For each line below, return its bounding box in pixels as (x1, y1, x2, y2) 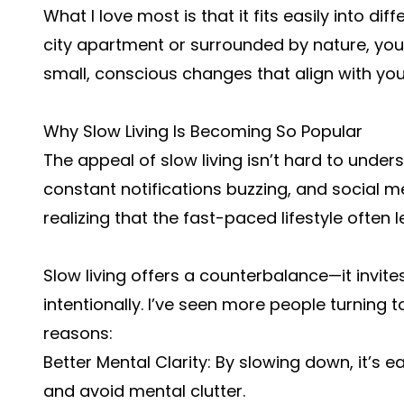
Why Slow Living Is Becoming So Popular (43, 120, 363, 142)
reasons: (43, 322, 113, 344)
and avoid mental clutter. (43, 380, 245, 402)
